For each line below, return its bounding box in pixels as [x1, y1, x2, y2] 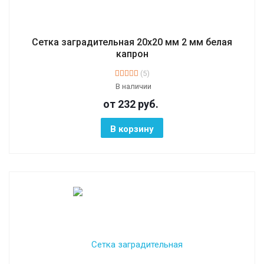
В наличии [115, 81, 151, 91]
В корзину [110, 123, 154, 134]
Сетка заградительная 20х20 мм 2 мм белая [32, 36, 232, 48]
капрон [115, 48, 148, 60]
